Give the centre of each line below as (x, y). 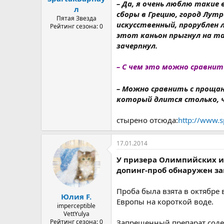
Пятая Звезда (76, 18)
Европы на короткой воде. (165, 201)
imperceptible (76, 205)
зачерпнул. (137, 45)
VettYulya (76, 213)
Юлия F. (76, 196)
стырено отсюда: (147, 120)
